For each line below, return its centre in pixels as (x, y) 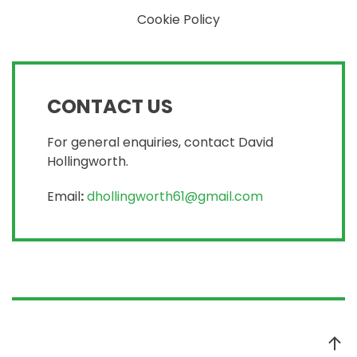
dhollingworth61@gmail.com (175, 197)
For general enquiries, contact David (160, 143)
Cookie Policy (178, 20)
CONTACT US (110, 107)
